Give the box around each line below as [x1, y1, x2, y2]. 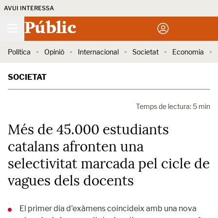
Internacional [78, 48, 119, 56]
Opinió [44, 48, 64, 56]
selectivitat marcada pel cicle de [8, 155, 210, 172]
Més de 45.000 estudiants [8, 121, 169, 138]
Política [8, 48, 31, 56]
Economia [172, 48, 204, 56]
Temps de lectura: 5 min [136, 102, 210, 110]
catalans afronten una [8, 138, 144, 155]
